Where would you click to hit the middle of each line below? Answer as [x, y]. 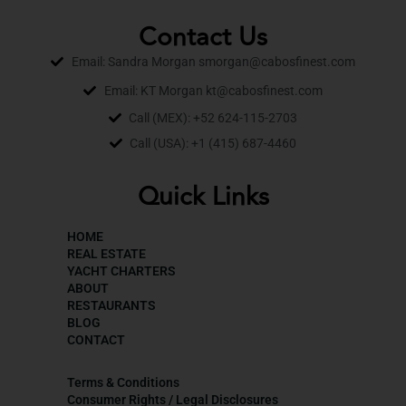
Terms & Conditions [123, 382]
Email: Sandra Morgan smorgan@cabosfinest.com [213, 61]
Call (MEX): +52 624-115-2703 [213, 117]
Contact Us [203, 37]
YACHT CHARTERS [121, 271]
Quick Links [203, 197]
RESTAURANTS [111, 305]
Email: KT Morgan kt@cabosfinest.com [213, 90]
